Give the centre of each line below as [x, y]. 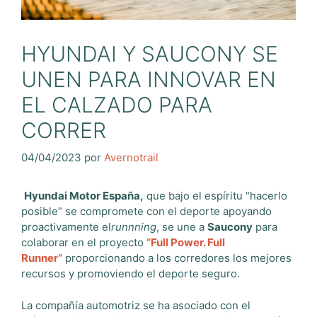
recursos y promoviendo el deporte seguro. [131, 274]
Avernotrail [131, 158]
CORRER [64, 130]
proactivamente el [66, 227]
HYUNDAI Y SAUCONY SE [150, 53]
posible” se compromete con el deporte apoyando [146, 212]
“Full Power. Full [186, 243]
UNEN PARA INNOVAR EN [149, 79]
